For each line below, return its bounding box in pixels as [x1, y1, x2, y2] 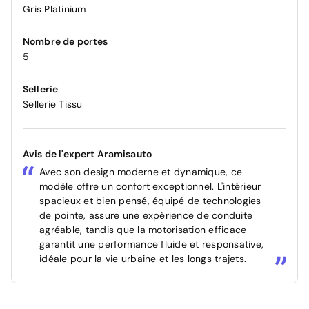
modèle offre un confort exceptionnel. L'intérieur [39, 179, 261, 192]
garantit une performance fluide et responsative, [39, 237, 263, 250]
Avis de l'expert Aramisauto [23, 147, 152, 160]
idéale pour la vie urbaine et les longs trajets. [39, 252, 246, 265]
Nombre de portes [23, 34, 108, 48]
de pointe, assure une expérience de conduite [39, 208, 252, 221]
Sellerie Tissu [23, 97, 83, 110]
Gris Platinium [23, 2, 86, 15]
